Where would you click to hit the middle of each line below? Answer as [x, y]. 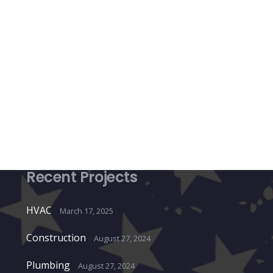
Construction [56, 238]
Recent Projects [82, 177]
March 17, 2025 [87, 211]
